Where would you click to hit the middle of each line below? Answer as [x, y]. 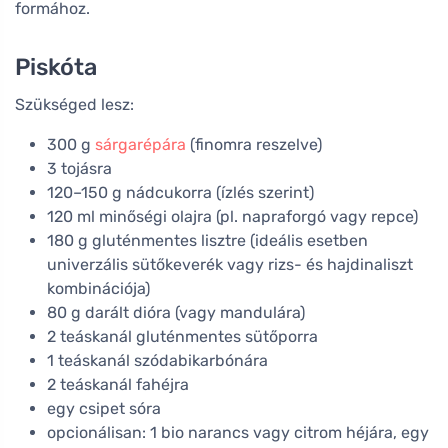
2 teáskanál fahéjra [118, 384]
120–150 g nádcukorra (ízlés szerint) [180, 192]
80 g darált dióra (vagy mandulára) [176, 312]
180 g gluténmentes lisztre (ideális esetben [207, 240]
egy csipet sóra [104, 408]
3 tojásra [79, 168]
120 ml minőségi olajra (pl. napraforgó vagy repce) [232, 216]
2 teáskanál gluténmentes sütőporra [182, 336]
